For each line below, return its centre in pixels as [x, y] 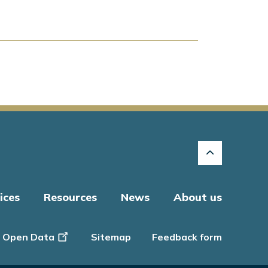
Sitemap [111, 237]
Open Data [28, 237]
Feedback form [187, 237]
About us [198, 197]
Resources [70, 197]
